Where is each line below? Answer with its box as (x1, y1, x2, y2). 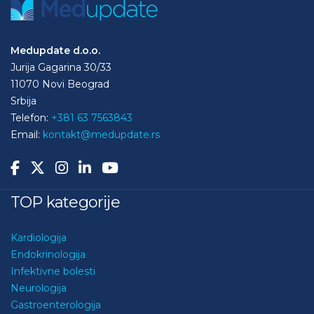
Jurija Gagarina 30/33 (11, 60, 111, 74)
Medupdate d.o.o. (11, 43, 100, 57)
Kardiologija (11, 231, 67, 244)
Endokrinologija (11, 247, 86, 261)
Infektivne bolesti (11, 264, 95, 278)
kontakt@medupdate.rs (43, 128, 160, 141)
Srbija (11, 94, 36, 107)
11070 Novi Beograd (11, 77, 109, 90)
